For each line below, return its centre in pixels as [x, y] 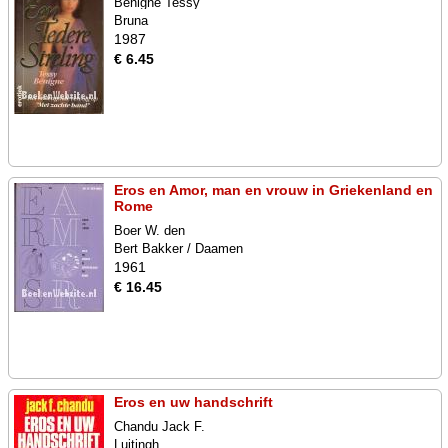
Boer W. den [149, 230]
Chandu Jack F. [159, 426]
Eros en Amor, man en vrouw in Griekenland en [273, 190]
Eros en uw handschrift [193, 402]
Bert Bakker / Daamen [178, 248]
